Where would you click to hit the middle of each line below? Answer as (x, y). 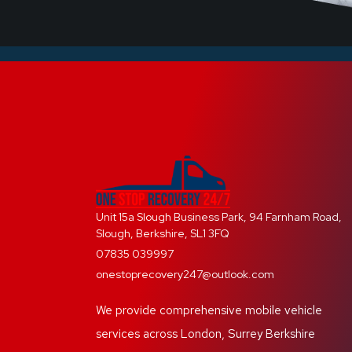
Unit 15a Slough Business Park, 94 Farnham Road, (219, 216)
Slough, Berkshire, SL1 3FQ (163, 233)
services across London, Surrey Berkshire (205, 334)
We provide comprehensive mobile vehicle (209, 310)
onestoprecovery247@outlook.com (185, 274)
